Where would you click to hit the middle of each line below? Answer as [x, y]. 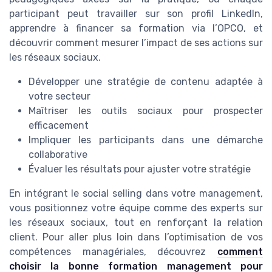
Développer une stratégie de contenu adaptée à [146, 81]
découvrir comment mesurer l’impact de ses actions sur [136, 42]
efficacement [59, 125]
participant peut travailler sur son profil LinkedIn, [136, 13]
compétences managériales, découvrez [113, 251]
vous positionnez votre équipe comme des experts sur [136, 208]
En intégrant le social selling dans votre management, [136, 193]
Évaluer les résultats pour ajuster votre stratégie [140, 169]
